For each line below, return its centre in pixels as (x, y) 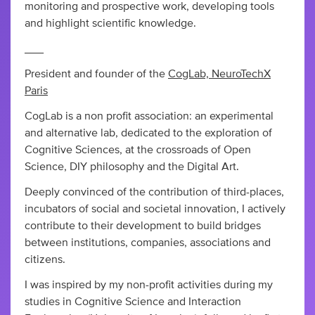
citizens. (45, 260)
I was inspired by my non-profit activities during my (149, 285)
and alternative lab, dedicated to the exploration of (148, 133)
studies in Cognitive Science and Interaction (133, 302)
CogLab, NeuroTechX (219, 74)
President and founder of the (96, 74)
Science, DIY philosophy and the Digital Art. (132, 167)
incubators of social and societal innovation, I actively (155, 209)
